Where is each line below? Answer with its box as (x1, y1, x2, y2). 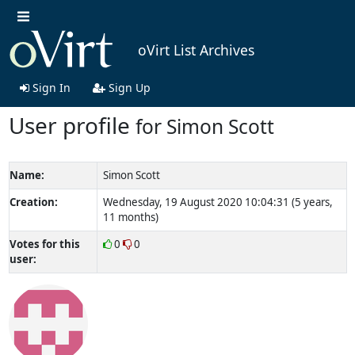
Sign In (29, 79, 71, 95)
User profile (8, 109, 136, 140)
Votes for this (9, 236, 80, 251)
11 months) (102, 209, 158, 224)
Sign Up (105, 79, 151, 95)
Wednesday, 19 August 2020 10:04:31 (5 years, (102, 194, 333, 209)
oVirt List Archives (137, 40, 254, 60)
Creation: (9, 194, 58, 209)
